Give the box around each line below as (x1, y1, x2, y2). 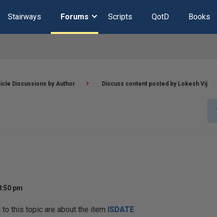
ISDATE (107, 205, 134, 214)
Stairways (7, 12, 41, 21)
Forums (60, 12, 89, 21)
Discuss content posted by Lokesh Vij (102, 80, 207, 87)
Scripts (108, 12, 132, 21)
